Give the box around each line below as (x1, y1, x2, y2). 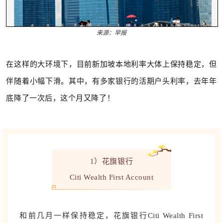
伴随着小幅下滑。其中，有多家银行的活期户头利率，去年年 (6, 77, 217, 85)
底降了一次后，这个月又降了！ (6, 94, 115, 102)
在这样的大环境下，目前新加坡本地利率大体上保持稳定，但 (6, 60, 217, 68)
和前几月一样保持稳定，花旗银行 (19, 212, 148, 220)
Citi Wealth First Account (69, 173, 154, 182)
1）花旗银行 (90, 157, 133, 166)
